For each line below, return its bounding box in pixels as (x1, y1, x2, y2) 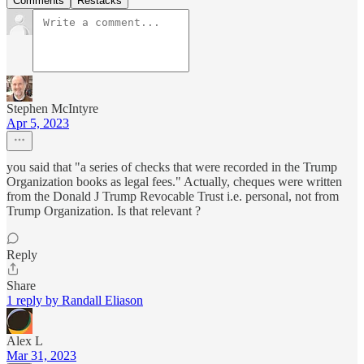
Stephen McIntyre (6, 102, 98, 116)
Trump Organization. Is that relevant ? (6, 204, 201, 219)
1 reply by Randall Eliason (6, 293, 143, 308)
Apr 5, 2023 (6, 116, 69, 131)
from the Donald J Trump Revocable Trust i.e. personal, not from (6, 189, 339, 204)
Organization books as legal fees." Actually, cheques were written (6, 175, 342, 189)
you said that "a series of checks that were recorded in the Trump (6, 160, 337, 175)
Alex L (6, 334, 42, 349)
